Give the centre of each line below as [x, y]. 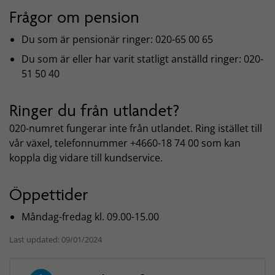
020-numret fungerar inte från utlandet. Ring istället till [136, 129]
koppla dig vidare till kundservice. [86, 158]
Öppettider [49, 195]
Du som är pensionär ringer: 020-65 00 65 [117, 39]
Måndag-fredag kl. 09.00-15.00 [90, 217]
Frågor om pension [74, 17]
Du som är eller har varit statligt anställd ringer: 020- [142, 59]
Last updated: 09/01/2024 [56, 240]
